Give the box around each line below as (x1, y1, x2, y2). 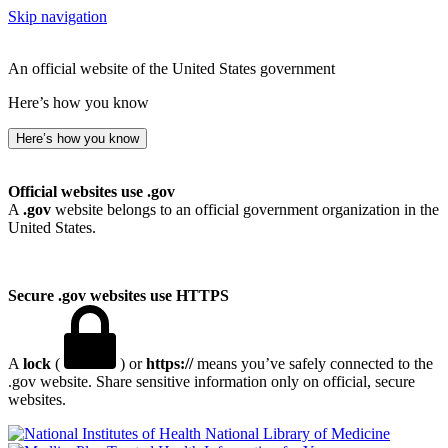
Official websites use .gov (8, 183, 175, 200)
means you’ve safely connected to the (193, 355, 433, 372)
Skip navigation (8, 8, 107, 25)
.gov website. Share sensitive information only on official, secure (8, 373, 415, 390)
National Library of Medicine (205, 425, 390, 442)
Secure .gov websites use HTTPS (8, 287, 229, 304)
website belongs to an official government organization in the (51, 201, 439, 218)
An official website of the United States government (8, 60, 335, 77)
